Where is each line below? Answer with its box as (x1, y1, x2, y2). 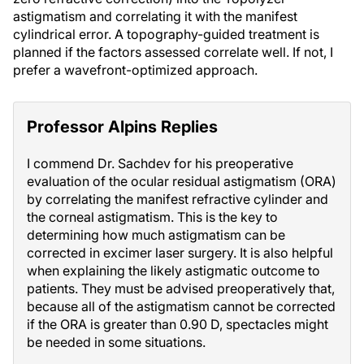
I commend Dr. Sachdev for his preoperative (27, 155, 293, 171)
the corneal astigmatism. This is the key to (27, 209, 278, 225)
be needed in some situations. (27, 334, 206, 350)
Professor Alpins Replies (27, 117, 218, 136)
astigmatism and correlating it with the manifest (13, 8, 297, 24)
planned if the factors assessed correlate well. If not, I (13, 44, 333, 60)
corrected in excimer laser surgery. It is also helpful (27, 245, 333, 261)
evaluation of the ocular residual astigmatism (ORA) (27, 173, 336, 189)
